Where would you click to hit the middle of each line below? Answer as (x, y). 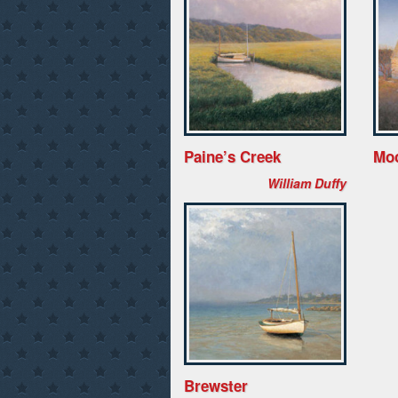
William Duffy (307, 183)
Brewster (216, 386)
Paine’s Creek (232, 156)
